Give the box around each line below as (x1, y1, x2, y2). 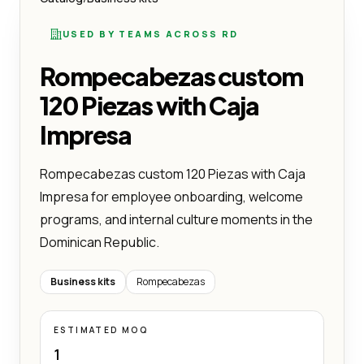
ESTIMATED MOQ (54, 323, 149, 336)
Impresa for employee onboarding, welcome (40, 187, 303, 206)
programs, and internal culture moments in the (40, 210, 313, 228)
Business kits (50, 274, 115, 288)
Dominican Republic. (40, 232, 159, 251)
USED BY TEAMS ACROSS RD (63, 27, 239, 40)
